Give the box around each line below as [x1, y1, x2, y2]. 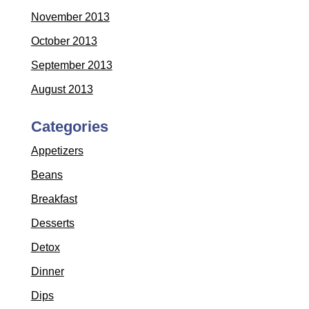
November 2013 [30, 11, 110, 23]
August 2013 [30, 83, 93, 95]
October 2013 [30, 35, 97, 47]
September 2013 [30, 59, 112, 71]
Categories [30, 118, 108, 135]
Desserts [30, 217, 74, 229]
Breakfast [30, 193, 77, 205]
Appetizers [30, 145, 83, 157]
